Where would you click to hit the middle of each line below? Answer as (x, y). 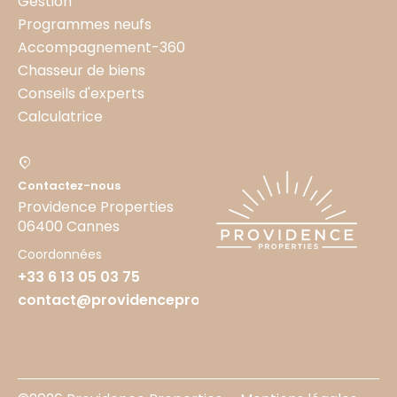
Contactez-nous (69, 186)
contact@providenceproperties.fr (143, 300)
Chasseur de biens (82, 71)
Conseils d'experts (81, 94)
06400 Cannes (69, 227)
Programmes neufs (85, 25)
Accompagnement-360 (101, 48)
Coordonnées (60, 255)
